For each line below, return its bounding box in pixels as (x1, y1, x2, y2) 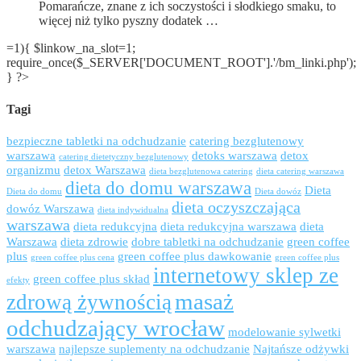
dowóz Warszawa (6, 201, 94, 215)
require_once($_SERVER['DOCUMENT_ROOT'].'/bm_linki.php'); (6, 56, 356, 70)
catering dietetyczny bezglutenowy (59, 151, 189, 161)
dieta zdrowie (60, 234, 128, 248)
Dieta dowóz (255, 186, 301, 196)
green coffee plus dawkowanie (118, 249, 272, 263)
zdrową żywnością (6, 289, 172, 314)
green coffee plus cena (31, 252, 114, 262)
